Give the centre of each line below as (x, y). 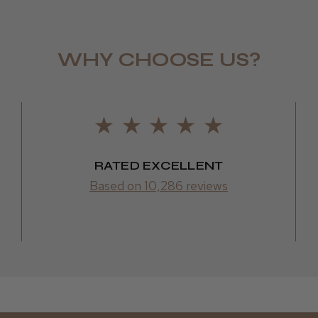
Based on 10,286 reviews (159, 185)
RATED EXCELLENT (159, 165)
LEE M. (286, 54)
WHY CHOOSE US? (159, 59)
